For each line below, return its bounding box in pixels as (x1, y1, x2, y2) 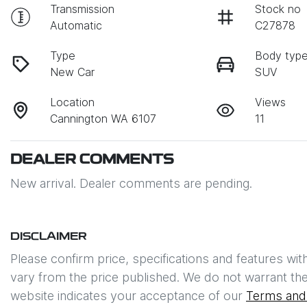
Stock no (255, 2, 302, 16)
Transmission (50, 2, 115, 16)
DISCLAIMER (10, 232, 87, 243)
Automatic (50, 19, 103, 33)
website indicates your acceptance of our (10, 288, 243, 304)
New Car (50, 65, 95, 79)
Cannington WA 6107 (50, 112, 157, 126)
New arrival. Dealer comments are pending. (10, 176, 252, 191)
